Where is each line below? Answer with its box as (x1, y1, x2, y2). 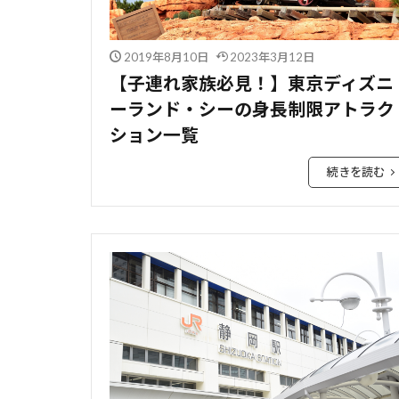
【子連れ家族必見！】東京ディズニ (110, 71, 394, 94)
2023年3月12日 (230, 49, 314, 64)
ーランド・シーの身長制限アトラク (110, 97, 395, 119)
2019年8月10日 (123, 49, 208, 64)
